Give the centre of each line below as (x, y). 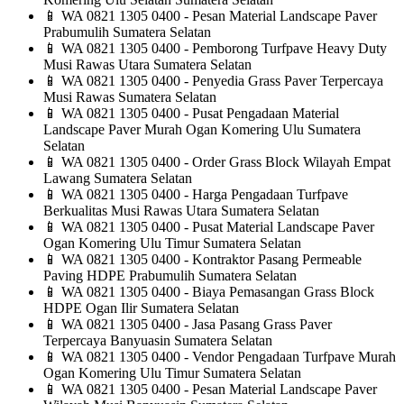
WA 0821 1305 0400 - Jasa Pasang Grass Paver (195, 325)
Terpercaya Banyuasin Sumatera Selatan (158, 341)
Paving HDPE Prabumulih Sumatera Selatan (170, 276)
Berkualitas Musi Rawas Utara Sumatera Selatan (181, 211)
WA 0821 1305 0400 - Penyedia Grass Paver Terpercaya (220, 81)
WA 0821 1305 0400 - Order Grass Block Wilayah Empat (224, 162)
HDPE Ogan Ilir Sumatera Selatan (141, 308)
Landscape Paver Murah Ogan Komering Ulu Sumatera (202, 130)
